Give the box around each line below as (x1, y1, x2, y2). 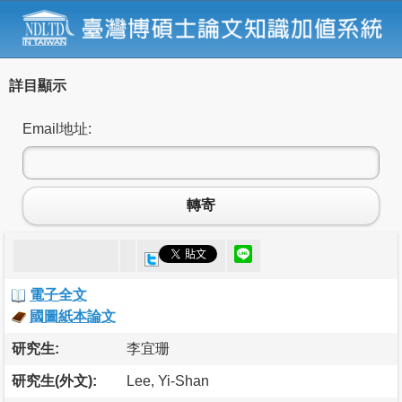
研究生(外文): (12, 372, 97, 389)
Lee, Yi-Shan (127, 372, 209, 389)
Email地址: (22, 120, 92, 136)
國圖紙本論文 (30, 308, 116, 324)
